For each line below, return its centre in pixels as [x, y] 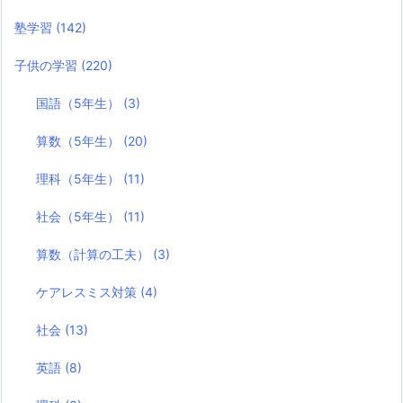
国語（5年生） [80, 103]
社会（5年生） [80, 217]
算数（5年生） [80, 141]
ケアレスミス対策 [89, 292]
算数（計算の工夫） [95, 255]
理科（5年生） [80, 179]
